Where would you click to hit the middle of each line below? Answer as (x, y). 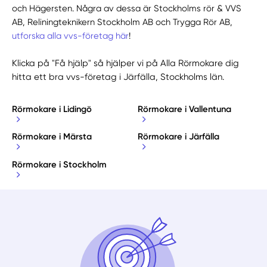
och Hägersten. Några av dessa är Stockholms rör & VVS (127, 8)
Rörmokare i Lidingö (52, 109)
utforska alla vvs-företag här (71, 35)
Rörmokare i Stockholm (60, 164)
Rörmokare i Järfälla (178, 137)
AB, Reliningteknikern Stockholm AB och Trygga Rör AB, (122, 22)
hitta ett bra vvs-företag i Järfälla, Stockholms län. (118, 77)
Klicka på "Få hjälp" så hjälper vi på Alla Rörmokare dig (126, 63)
